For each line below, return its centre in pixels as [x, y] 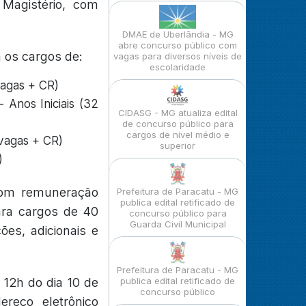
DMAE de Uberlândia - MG [178, 34]
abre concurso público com [178, 45]
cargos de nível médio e [178, 135]
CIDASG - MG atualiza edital [178, 113]
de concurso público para [178, 124]
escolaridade [178, 67]
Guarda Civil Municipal [178, 224]
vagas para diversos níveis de [178, 56]
